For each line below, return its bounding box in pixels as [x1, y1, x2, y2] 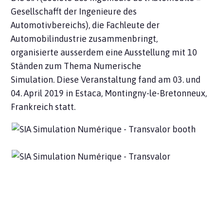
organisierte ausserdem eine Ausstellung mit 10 [11, 47, 198, 58]
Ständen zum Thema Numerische [11, 61, 142, 72]
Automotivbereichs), [11, 20, 92, 31]
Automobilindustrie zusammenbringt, [11, 34, 158, 44]
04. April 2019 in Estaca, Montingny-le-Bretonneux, [11, 88, 207, 99]
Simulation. [11, 74, 57, 85]
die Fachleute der [92, 20, 160, 31]
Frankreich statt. [11, 102, 78, 112]
